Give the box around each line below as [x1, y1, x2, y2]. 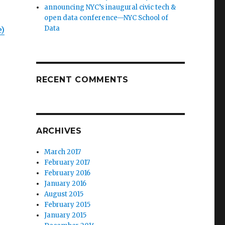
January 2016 [44, 179, 87, 188]
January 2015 [44, 211, 87, 220]
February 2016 [44, 169, 91, 178]
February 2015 [44, 200, 91, 209]
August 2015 [44, 190, 84, 199]
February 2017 [44, 158, 90, 167]
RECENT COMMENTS [36, 75, 129, 85]
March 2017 [44, 148, 81, 157]
